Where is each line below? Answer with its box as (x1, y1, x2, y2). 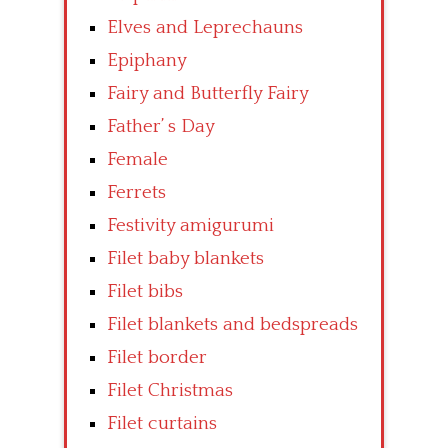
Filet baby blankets (107, 248, 264, 270)
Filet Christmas (107, 380, 233, 402)
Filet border (107, 347, 207, 369)
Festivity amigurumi (107, 215, 274, 237)
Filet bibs (107, 281, 183, 303)
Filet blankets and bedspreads (107, 314, 358, 336)
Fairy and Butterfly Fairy (107, 83, 309, 105)
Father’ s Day (107, 116, 215, 138)
